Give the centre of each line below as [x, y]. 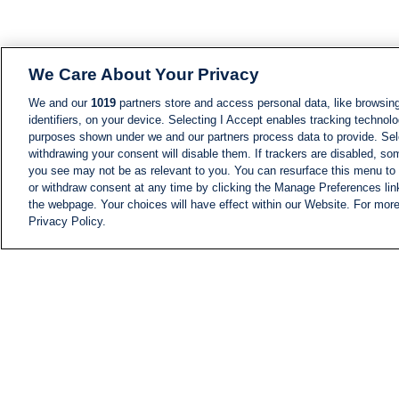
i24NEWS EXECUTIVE [326, 334]
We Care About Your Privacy [144, 74]
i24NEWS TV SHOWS [324, 382]
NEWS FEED [359, 237]
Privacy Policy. [67, 221]
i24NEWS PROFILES [322, 366]
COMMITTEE [300, 350]
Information [306, 316]
